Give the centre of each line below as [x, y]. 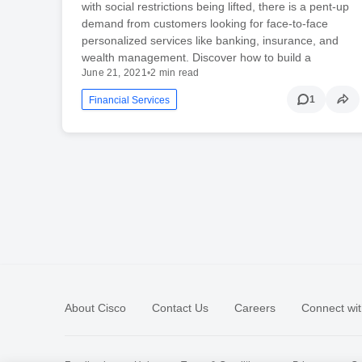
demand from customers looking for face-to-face [204, 24]
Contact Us [180, 308]
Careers [255, 308]
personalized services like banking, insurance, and [210, 41]
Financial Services [129, 101]
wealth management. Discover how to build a [196, 58]
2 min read [175, 73]
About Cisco [95, 308]
